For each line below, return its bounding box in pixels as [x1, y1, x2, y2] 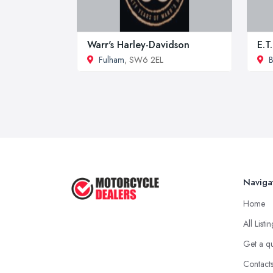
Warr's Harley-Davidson [87, 37, 190, 52]
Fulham [99, 53, 124, 66]
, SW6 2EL [124, 53, 163, 66]
